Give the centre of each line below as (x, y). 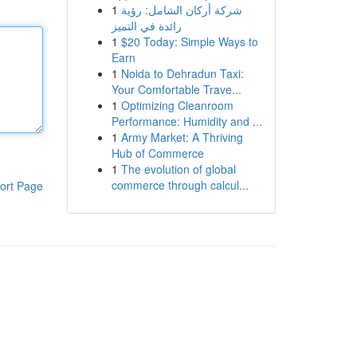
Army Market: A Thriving (182, 137)
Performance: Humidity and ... (186, 121)
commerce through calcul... (180, 185)
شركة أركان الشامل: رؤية (181, 10)
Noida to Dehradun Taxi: (182, 73)
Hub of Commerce (157, 153)
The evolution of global (178, 169)
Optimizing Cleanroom (177, 105)
